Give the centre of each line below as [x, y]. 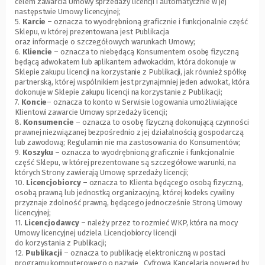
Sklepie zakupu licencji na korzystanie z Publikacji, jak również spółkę [131, 72]
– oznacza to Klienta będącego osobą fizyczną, [162, 183]
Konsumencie [49, 122]
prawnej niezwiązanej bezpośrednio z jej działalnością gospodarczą [129, 132]
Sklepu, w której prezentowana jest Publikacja [92, 32]
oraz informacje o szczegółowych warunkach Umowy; [105, 42]
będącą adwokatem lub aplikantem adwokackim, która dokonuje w [125, 62]
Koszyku [38, 153]
